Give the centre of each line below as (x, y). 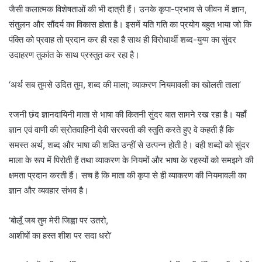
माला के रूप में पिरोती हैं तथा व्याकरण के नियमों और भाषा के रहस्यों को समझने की (131, 160)
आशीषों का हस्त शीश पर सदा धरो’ (60, 236)
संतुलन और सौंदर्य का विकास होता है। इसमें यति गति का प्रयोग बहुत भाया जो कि (130, 25)
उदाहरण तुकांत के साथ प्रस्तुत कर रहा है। (74, 55)
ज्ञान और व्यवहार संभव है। (49, 191)
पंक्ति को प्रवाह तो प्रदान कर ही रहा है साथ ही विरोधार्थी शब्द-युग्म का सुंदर (123, 40)
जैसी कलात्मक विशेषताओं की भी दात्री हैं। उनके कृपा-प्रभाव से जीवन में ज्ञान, (128, 9)
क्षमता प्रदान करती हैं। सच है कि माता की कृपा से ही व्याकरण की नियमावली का (127, 175)
